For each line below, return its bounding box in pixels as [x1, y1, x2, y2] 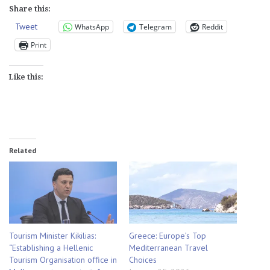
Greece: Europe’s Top [129, 230, 206, 241]
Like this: [9, 73, 43, 82]
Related [9, 146, 36, 155]
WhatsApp [75, 21, 109, 32]
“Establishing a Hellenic [9, 242, 93, 253]
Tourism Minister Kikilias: [9, 230, 96, 241]
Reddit [202, 21, 223, 32]
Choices [129, 254, 157, 265]
